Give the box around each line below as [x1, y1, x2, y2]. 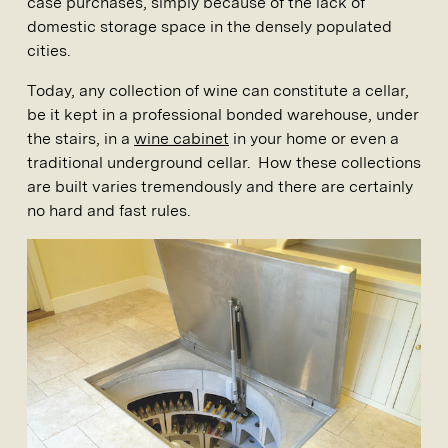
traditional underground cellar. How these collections [27, 153, 421, 172]
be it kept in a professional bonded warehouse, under [27, 105, 419, 124]
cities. [27, 41, 70, 60]
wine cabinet [134, 129, 229, 148]
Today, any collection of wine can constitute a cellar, [27, 81, 409, 100]
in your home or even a [229, 129, 399, 148]
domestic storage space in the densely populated [27, 17, 392, 36]
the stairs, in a [27, 129, 134, 148]
